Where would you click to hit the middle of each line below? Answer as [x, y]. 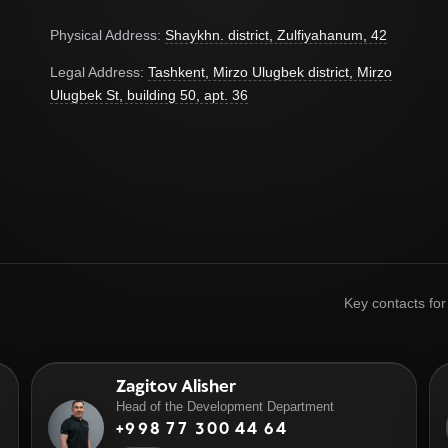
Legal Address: [99, 72]
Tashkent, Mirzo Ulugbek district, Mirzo [270, 72]
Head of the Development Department [225, 406]
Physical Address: [107, 35]
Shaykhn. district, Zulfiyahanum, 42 [276, 35]
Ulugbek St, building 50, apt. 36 [149, 95]
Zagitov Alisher [176, 386]
